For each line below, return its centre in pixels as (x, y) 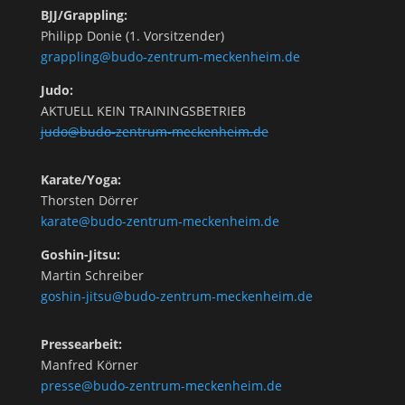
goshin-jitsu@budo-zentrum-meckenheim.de (176, 296)
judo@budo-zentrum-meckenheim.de (154, 132)
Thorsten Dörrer (89, 200)
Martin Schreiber (92, 275)
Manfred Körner (89, 365)
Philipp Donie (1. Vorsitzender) (132, 36)
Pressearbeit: (81, 344)
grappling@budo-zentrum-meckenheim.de (170, 57)
